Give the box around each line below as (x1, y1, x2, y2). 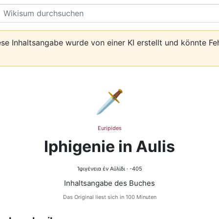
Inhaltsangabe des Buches (64, 178, 155, 188)
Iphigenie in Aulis (44, 137, 175, 156)
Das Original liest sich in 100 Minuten (63, 194, 156, 200)
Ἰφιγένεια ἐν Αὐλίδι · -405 (77, 165, 142, 172)
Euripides (97, 125, 122, 131)
